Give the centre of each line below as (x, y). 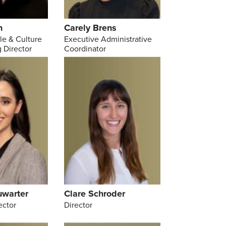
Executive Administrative (108, 39)
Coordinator (85, 49)
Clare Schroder (94, 194)
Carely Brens (90, 28)
